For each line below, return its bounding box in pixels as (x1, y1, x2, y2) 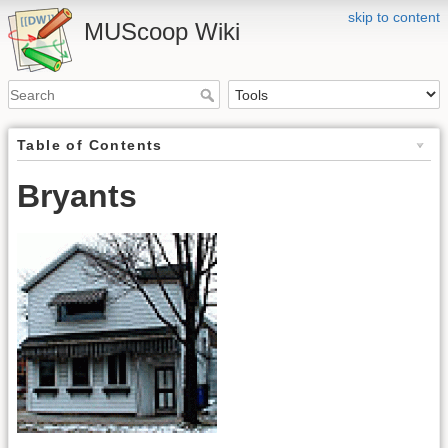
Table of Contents (17, 137, 163, 154)
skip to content (348, 9, 440, 25)
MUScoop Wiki (84, 18, 240, 45)
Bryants (17, 178, 137, 215)
